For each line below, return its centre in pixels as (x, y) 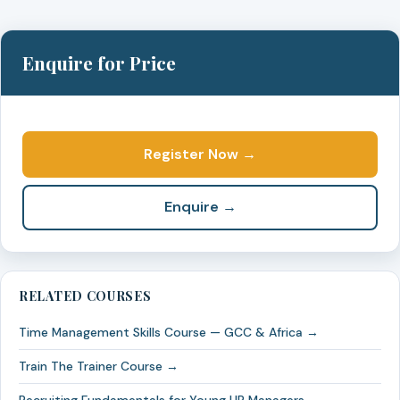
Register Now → (200, 154)
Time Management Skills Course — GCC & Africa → (169, 333)
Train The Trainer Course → (99, 367)
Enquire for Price (99, 62)
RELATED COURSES (85, 296)
